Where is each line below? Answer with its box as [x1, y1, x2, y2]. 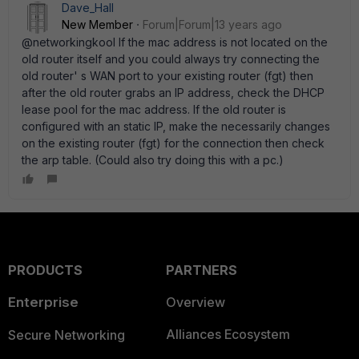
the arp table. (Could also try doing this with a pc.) [22, 153, 284, 167]
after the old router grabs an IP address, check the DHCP [22, 86, 325, 99]
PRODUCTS [8, 262, 83, 278]
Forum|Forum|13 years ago [143, 18, 282, 31]
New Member [62, 18, 133, 31]
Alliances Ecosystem [165, 326, 290, 342]
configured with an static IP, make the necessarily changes [22, 119, 330, 133]
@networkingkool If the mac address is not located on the [22, 35, 328, 49]
